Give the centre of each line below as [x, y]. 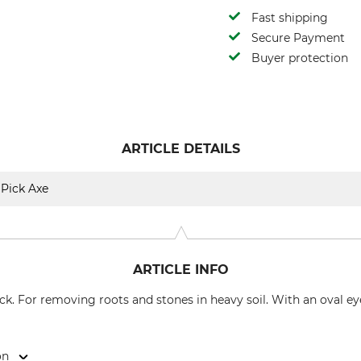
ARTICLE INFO [180, 270]
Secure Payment [298, 38]
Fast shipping [290, 18]
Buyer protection [300, 58]
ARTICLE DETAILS [180, 149]
